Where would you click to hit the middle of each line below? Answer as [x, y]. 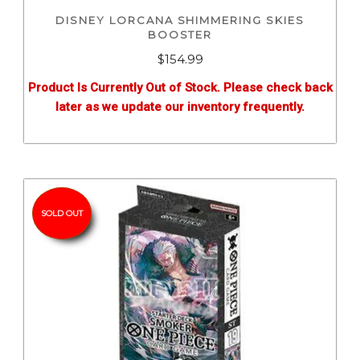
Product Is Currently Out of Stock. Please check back [180, 88]
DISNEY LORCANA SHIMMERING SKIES [180, 20]
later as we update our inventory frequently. [180, 107]
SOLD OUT [62, 214]
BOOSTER [180, 35]
